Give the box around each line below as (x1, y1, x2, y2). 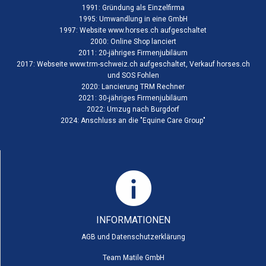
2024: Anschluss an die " (61, 116, 142, 125)
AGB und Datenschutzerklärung (81, 232, 185, 241)
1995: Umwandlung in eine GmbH (78, 14, 188, 23)
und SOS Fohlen (107, 71, 159, 80)
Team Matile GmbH (102, 253, 164, 262)
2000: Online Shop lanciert (90, 37, 176, 46)
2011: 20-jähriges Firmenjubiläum (78, 48, 188, 57)
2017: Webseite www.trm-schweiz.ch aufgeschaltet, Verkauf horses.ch (16, 59, 250, 68)
